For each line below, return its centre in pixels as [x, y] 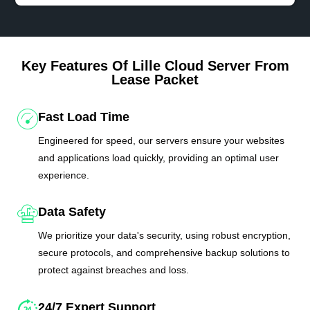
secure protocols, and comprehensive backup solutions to [164, 253]
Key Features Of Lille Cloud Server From [155, 65]
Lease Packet [155, 79]
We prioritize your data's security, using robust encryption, [165, 236]
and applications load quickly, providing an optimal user [159, 157]
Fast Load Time [84, 117]
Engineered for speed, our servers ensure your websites [162, 140]
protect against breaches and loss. [114, 270]
